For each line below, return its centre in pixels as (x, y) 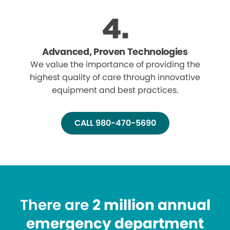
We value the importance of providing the (115, 65)
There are (56, 205)
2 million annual (151, 205)
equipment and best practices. (115, 90)
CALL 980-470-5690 (115, 123)
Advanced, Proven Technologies (115, 52)
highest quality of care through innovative (115, 78)
